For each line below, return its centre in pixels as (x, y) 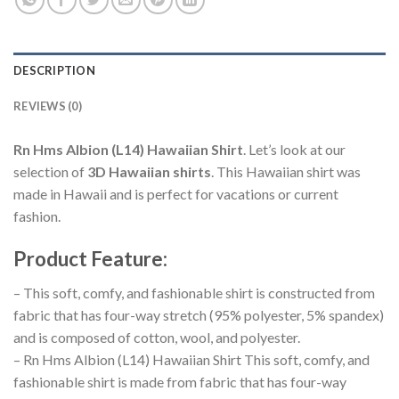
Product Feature (88, 259)
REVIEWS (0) (48, 106)
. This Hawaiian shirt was (286, 172)
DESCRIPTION (54, 71)
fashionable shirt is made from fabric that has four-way (180, 382)
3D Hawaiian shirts (149, 172)
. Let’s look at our (294, 150)
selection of (50, 172)
